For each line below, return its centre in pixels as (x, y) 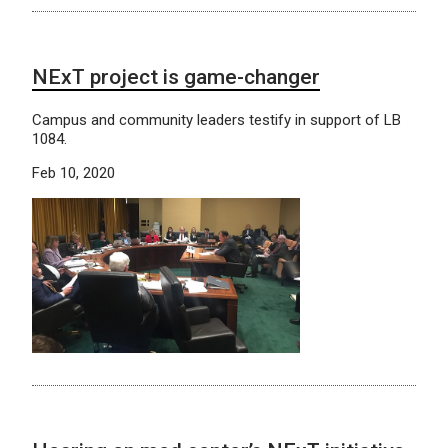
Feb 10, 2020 (73, 173)
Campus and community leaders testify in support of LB (216, 120)
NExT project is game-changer (176, 77)
